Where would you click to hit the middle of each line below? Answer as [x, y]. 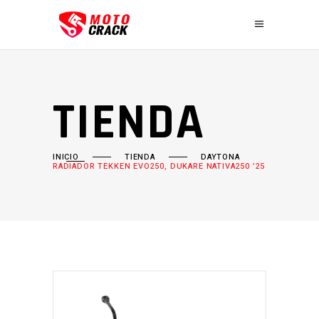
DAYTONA [220, 157]
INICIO [66, 157]
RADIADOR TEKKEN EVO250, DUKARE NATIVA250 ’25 [159, 166]
